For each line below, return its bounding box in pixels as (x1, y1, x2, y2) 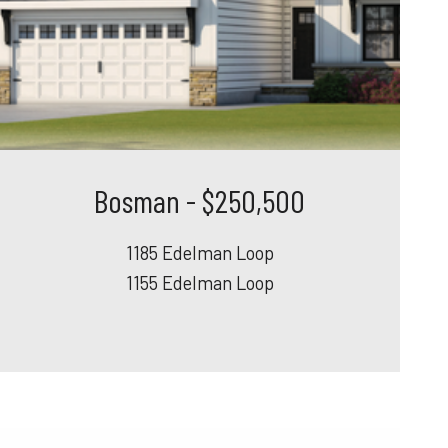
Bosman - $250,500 (94, 180, 306, 219)
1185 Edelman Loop (125, 241, 274, 264)
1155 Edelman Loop (125, 271, 274, 294)
